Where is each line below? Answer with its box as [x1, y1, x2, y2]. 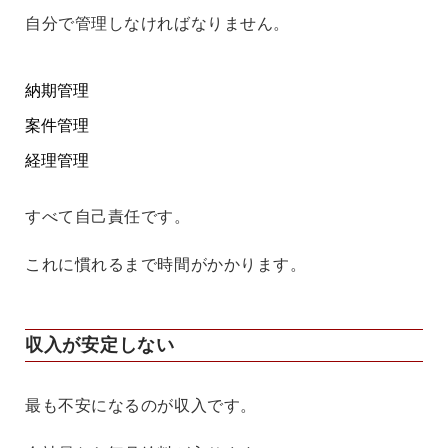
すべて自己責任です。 [25, 208, 191, 226]
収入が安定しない [25, 335, 175, 356]
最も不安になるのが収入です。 [25, 397, 257, 415]
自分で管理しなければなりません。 [25, 15, 290, 33]
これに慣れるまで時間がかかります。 [25, 256, 307, 274]
